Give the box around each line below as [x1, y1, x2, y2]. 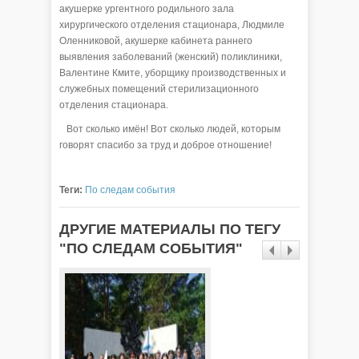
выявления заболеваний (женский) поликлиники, [59, 50, 282, 63]
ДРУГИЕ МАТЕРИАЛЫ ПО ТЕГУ [59, 220, 280, 237]
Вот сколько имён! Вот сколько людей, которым [59, 123, 280, 135]
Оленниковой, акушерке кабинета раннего [59, 34, 252, 46]
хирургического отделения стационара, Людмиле [59, 18, 284, 30]
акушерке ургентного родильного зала [59, 2, 234, 14]
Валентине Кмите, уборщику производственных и [59, 67, 286, 79]
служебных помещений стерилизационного [59, 83, 259, 95]
